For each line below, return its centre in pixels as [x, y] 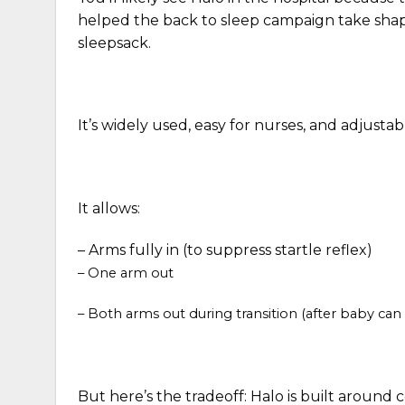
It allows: [109, 208]
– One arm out [126, 273]
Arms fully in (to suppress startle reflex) [231, 250]
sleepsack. [114, 42]
